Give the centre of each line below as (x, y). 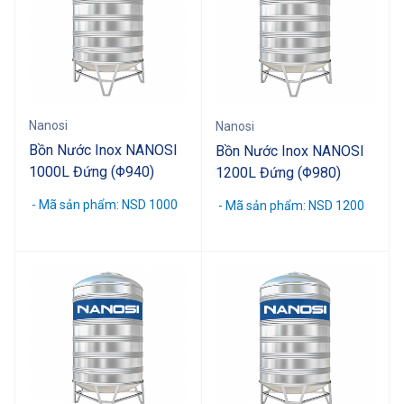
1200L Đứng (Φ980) (278, 172)
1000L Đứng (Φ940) (92, 171)
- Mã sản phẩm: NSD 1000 (103, 204)
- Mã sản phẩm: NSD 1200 (290, 205)
